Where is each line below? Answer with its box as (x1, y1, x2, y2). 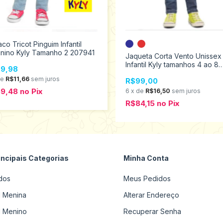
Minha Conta (123, 153, 169, 162)
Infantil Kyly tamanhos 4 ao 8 (125, 60, 219, 69)
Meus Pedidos (123, 174, 171, 183)
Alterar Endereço (123, 190, 179, 199)
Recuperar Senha (123, 207, 181, 216)
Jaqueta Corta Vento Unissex (125, 51, 222, 60)
